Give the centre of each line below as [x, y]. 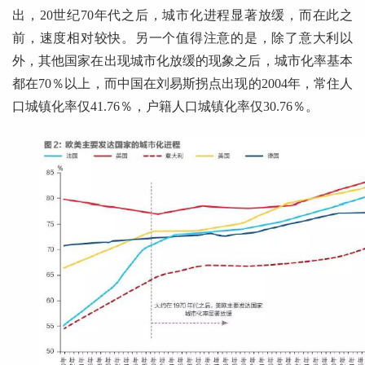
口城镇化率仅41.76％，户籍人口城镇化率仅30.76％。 [165, 107]
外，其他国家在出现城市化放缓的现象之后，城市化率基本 [182, 61]
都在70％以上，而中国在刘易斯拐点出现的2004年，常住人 [182, 84]
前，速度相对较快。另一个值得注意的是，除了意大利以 [182, 38]
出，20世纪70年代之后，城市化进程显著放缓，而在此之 [182, 15]
